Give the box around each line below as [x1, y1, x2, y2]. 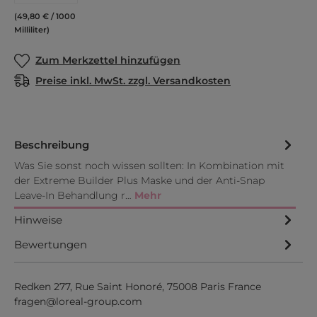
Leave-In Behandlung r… [14, 189, 134, 202]
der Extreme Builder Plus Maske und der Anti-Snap [14, 174, 265, 187]
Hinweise [14, 214, 62, 226]
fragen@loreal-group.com [14, 295, 142, 308]
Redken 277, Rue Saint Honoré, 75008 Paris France [14, 280, 261, 293]
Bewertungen [14, 238, 87, 251]
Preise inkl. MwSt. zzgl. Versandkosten [35, 74, 231, 87]
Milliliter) [14, 25, 50, 35]
